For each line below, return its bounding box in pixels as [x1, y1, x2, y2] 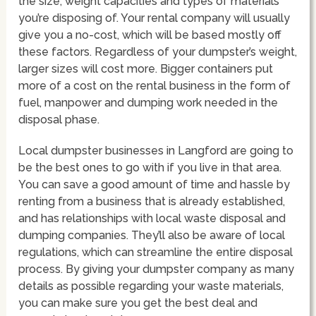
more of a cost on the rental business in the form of [18, 78, 291, 92]
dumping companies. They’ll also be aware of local [18, 228, 286, 242]
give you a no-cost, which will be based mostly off [18, 28, 282, 42]
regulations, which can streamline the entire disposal [18, 245, 293, 259]
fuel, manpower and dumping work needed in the [18, 95, 279, 109]
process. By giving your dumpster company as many [18, 262, 295, 276]
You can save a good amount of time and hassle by [18, 177, 291, 191]
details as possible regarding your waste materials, [18, 279, 284, 293]
